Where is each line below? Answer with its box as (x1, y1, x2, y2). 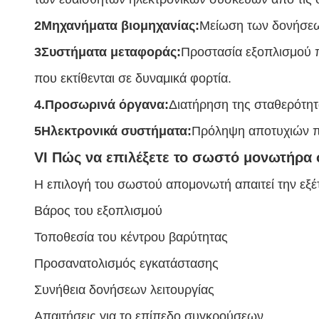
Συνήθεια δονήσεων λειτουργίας (34, 283, 214, 297)
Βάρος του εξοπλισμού (34, 204, 162, 218)
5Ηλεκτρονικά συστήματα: (34, 124, 192, 138)
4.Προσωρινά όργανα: (34, 98, 169, 112)
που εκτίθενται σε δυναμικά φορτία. (34, 71, 231, 85)
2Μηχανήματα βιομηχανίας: (34, 19, 199, 33)
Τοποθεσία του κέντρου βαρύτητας (34, 230, 228, 244)
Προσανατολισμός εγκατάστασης (34, 256, 219, 271)
